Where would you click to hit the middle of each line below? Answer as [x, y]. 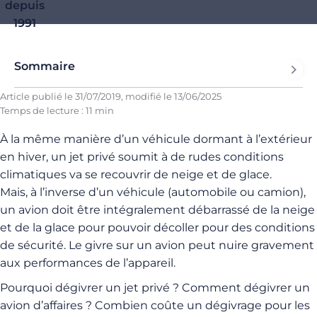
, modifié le [148, 96]
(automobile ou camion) [236, 192]
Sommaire [45, 66]
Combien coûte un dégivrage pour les [201, 305]
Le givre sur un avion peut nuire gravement [190, 245]
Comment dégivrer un [244, 288]
